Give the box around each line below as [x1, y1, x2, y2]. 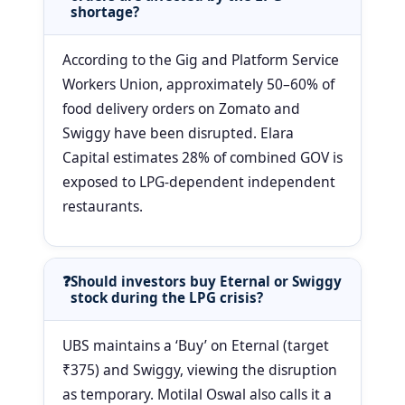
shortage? [71, 3, 139, 22]
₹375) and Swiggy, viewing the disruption [62, 360, 337, 381]
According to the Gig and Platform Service [62, 50, 339, 71]
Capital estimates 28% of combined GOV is [62, 147, 343, 168]
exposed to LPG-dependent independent [62, 172, 335, 193]
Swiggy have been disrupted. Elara [62, 123, 294, 144]
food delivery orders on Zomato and [62, 99, 300, 119]
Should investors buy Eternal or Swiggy [71, 272, 342, 291]
